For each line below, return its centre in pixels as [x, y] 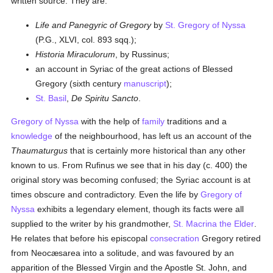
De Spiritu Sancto [105, 98]
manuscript [145, 83]
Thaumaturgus [40, 151]
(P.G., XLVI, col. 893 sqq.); [86, 40]
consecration [175, 238]
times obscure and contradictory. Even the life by [106, 194]
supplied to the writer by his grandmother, [92, 224]
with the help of [111, 121]
